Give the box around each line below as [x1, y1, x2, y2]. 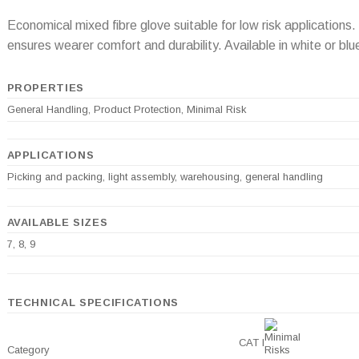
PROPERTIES [6, 81, 84, 94]
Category [6, 343, 49, 356]
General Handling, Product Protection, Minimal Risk [6, 103, 246, 115]
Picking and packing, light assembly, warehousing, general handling [6, 170, 323, 183]
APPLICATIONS [6, 148, 95, 161]
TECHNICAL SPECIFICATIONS [6, 296, 179, 309]
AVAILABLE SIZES [6, 216, 108, 228]
